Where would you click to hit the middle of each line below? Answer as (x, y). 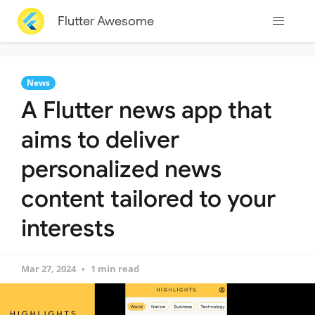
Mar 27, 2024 (49, 269)
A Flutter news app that (147, 110)
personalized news (121, 169)
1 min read (115, 269)
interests (68, 228)
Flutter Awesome (105, 21)
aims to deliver (100, 140)
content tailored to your (148, 199)
